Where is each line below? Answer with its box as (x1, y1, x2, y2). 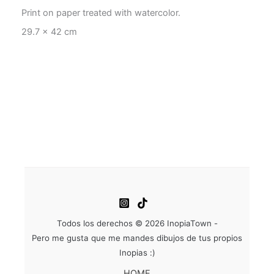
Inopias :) (119, 247, 155, 257)
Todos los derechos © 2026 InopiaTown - (56, 218, 218, 228)
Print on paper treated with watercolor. (21, 7, 180, 19)
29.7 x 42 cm (21, 26, 77, 38)
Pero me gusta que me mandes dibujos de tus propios (32, 232, 242, 243)
